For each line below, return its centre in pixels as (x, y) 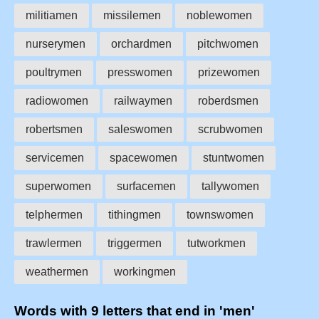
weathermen (57, 271)
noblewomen (219, 15)
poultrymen (54, 72)
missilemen (132, 15)
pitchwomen (228, 43)
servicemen (55, 157)
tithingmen (135, 214)
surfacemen (146, 186)
